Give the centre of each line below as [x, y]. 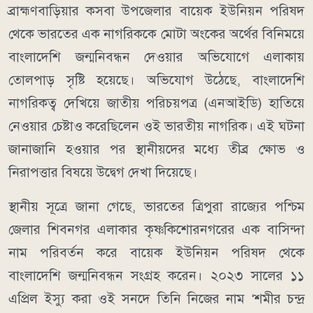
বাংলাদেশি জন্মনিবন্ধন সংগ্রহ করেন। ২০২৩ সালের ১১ [156, 275]
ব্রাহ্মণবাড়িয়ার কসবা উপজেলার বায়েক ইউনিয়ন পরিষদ [156, 10]
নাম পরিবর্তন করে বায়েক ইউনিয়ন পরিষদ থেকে [156, 252]
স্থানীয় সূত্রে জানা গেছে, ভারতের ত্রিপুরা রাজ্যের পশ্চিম [156, 206]
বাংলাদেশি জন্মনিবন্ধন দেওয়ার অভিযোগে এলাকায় [156, 57]
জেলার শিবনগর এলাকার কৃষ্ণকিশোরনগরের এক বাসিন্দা [156, 229]
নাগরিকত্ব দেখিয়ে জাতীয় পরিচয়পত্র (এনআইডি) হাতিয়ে [156, 103]
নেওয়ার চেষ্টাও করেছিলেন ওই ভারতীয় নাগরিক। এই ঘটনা [156, 126]
